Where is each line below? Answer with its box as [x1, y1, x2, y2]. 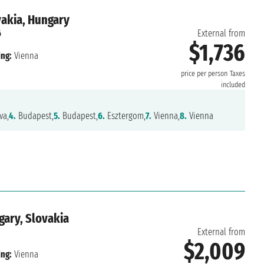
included [220, 80, 245, 90]
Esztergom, [104, 110, 146, 122]
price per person [180, 69, 227, 79]
